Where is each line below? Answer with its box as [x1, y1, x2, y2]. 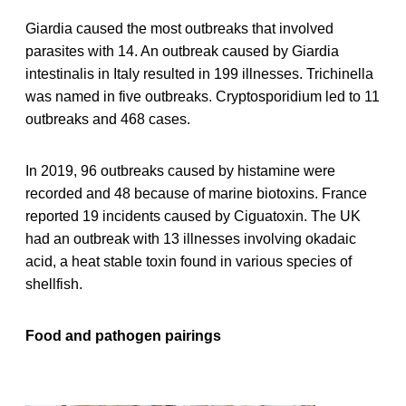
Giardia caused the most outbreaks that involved [25, 20, 333, 36]
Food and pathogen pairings [25, 327, 221, 343]
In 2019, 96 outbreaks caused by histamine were [25, 162, 335, 179]
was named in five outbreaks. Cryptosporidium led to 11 [25, 88, 380, 104]
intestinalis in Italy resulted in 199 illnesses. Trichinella [25, 65, 373, 82]
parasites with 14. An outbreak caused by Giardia [25, 43, 339, 59]
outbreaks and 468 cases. [25, 111, 190, 127]
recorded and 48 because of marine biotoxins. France [25, 185, 367, 201]
